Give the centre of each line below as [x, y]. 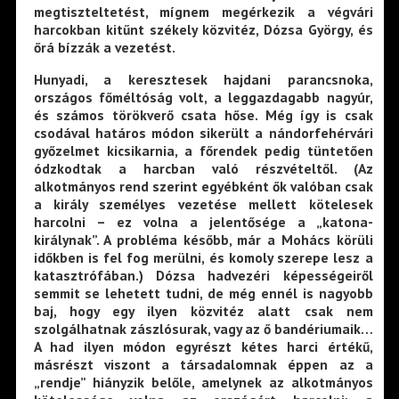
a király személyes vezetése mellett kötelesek [203, 204]
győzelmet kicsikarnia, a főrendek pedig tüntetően [203, 151]
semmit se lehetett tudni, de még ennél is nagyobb [203, 293]
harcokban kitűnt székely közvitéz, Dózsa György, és [203, 30]
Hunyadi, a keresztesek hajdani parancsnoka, [203, 80]
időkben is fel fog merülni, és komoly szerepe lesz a [203, 258]
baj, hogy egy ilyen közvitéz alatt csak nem [203, 311]
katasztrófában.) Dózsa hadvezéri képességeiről [203, 276]
